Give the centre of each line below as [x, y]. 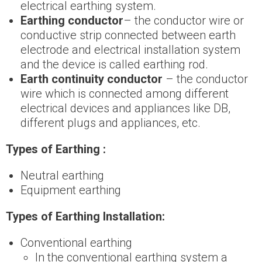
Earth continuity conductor [92, 79]
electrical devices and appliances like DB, [125, 108]
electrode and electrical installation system [130, 50]
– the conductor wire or [184, 21]
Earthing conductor [72, 21]
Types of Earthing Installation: [85, 217]
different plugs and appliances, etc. [111, 123]
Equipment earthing [71, 190]
